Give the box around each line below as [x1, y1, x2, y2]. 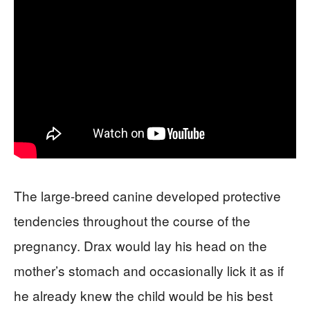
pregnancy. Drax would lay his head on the [14, 235, 267, 255]
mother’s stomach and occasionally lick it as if [14, 260, 284, 280]
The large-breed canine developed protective [14, 185, 281, 205]
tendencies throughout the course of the [14, 210, 250, 230]
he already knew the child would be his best [14, 285, 273, 304]
